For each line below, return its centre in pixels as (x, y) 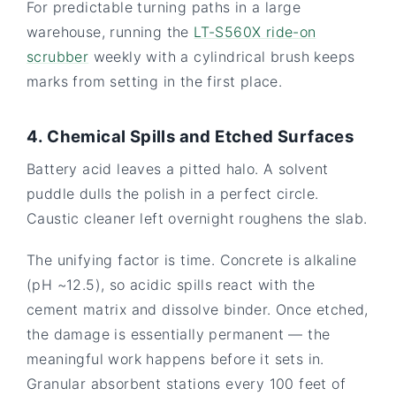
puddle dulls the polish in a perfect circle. (173, 193)
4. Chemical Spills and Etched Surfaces (190, 136)
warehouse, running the (110, 31)
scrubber (58, 56)
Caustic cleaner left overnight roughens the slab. (197, 218)
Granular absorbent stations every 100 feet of (186, 383)
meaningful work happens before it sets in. (175, 358)
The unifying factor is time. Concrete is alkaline (192, 259)
